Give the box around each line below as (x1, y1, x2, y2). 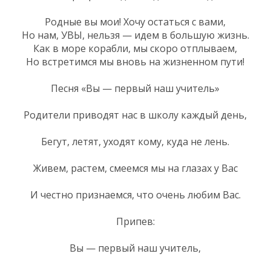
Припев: (116, 214, 155, 228)
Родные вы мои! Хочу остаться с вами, (45, 15, 226, 28)
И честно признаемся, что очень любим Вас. (30, 188, 241, 201)
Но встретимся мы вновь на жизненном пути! (26, 54, 244, 68)
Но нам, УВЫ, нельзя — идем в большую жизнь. (21, 28, 249, 42)
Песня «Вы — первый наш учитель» (51, 81, 220, 95)
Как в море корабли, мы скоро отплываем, (33, 41, 237, 55)
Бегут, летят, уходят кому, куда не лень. (41, 134, 229, 148)
